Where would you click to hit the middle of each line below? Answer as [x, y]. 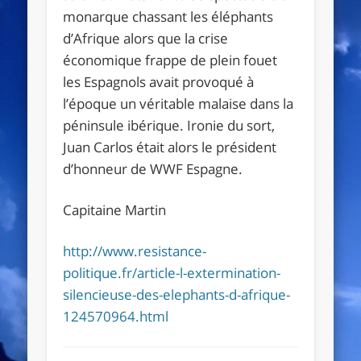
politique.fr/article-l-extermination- [172, 272]
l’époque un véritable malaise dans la [178, 103]
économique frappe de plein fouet [170, 60]
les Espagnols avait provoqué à [159, 81]
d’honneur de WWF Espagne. [153, 168]
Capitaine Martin [115, 210]
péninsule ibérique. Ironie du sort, [169, 125]
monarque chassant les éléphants [168, 16]
